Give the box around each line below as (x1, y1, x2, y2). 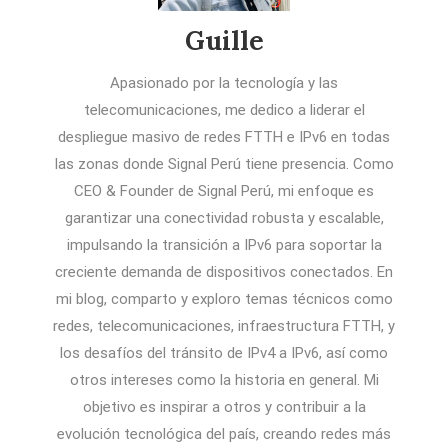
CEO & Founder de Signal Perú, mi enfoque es (74, 182, 374, 200)
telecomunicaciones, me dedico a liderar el (83, 101, 365, 119)
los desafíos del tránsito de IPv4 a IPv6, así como (60, 344, 388, 362)
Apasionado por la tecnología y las (110, 74, 338, 92)
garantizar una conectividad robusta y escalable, (64, 209, 384, 227)
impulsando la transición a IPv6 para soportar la (66, 236, 382, 254)
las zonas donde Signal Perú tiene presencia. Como (54, 155, 394, 173)
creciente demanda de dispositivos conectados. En (55, 263, 393, 281)
